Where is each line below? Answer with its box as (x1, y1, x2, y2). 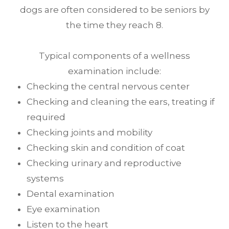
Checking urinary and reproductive (27, 158, 182, 169)
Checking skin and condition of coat (27, 143, 186, 153)
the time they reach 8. (66, 20, 163, 31)
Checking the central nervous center (27, 81, 190, 92)
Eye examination (27, 204, 101, 215)
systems (27, 173, 64, 184)
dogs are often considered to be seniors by (19, 5, 210, 15)
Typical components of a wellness (39, 51, 190, 61)
